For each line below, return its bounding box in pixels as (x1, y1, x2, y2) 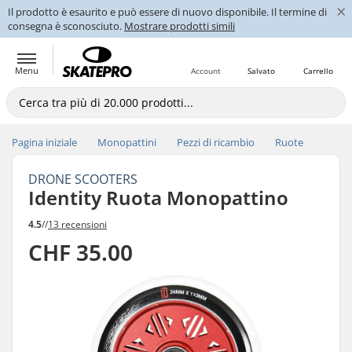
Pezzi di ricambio (177, 135, 255, 149)
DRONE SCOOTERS (28, 170, 137, 188)
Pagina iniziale (12, 135, 77, 149)
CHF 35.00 (28, 236, 133, 267)
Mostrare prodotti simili (124, 19, 235, 33)
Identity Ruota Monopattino (28, 185, 288, 211)
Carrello (303, 65, 333, 76)
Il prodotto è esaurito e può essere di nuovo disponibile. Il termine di (8, 5, 327, 19)
